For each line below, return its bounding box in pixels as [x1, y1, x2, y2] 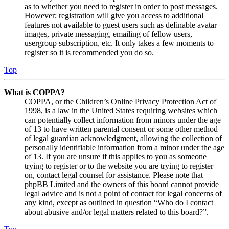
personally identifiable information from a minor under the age [25, 143, 224, 152]
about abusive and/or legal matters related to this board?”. [25, 208, 209, 217]
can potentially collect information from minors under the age [25, 116, 221, 125]
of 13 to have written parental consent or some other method [25, 125, 218, 134]
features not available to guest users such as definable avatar [25, 20, 217, 30]
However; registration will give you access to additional [25, 11, 203, 20]
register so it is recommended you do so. [25, 48, 154, 57]
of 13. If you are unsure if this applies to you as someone [25, 152, 207, 162]
